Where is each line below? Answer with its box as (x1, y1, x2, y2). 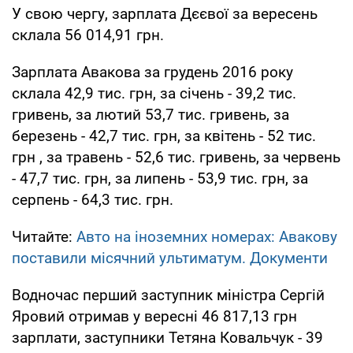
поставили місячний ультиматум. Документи (12, 248, 328, 267)
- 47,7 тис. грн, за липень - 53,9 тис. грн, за (12, 169, 308, 188)
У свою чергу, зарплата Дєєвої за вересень (12, 4, 318, 23)
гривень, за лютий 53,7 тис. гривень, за (12, 105, 289, 124)
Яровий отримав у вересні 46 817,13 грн (12, 307, 297, 325)
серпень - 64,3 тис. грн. (12, 190, 173, 209)
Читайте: (12, 227, 76, 246)
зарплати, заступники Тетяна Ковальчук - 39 (12, 328, 323, 347)
